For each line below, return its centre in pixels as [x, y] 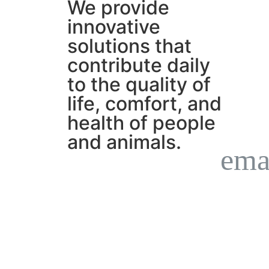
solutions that [129, 46]
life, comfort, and [144, 104]
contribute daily [139, 65]
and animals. [124, 142]
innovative [114, 27]
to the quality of [139, 85]
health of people [141, 123]
